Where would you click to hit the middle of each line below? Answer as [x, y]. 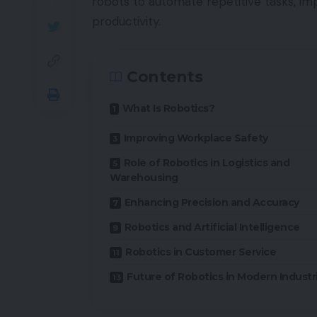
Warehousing [144, 177]
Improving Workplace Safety [196, 138]
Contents [165, 76]
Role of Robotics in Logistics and [206, 162]
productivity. [126, 21]
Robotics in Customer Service [201, 252]
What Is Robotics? [168, 108]
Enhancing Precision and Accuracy [212, 202]
